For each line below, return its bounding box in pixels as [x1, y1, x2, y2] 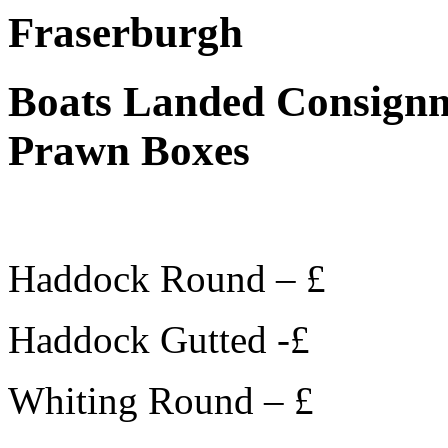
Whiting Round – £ [8, 378, 314, 422]
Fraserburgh [8, 9, 243, 56]
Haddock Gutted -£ [8, 317, 310, 361]
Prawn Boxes [8, 126, 250, 174]
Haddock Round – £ [8, 256, 326, 300]
